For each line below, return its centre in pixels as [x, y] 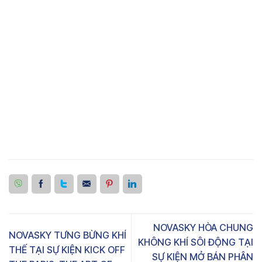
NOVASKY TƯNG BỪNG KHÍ [68, 235]
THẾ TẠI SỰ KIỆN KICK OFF [67, 249]
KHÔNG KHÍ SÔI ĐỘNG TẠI [196, 242]
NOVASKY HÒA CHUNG [203, 228]
